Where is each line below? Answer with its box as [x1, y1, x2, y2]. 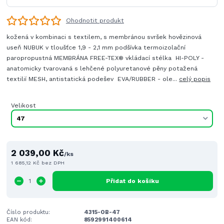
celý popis [179, 75, 211, 83]
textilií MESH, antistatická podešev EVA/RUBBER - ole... [6, 75, 179, 83]
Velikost [10, 102, 36, 109]
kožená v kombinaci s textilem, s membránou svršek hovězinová [6, 33, 202, 41]
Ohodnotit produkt [65, 17, 124, 24]
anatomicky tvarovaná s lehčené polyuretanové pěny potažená [6, 65, 198, 72]
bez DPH [41, 159, 64, 166]
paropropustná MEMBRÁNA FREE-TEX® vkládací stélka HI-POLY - [6, 54, 204, 62]
